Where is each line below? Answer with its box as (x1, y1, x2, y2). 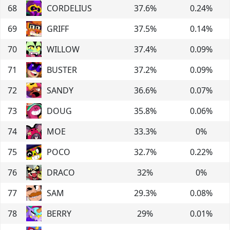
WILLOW (47, 43, 80, 55)
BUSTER (47, 64, 77, 75)
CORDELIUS (47, 2, 92, 14)
